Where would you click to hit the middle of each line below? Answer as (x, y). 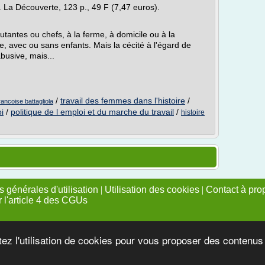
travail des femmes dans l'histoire (123, 101)
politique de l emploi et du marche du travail (92, 112)
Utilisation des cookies (152, 190)
